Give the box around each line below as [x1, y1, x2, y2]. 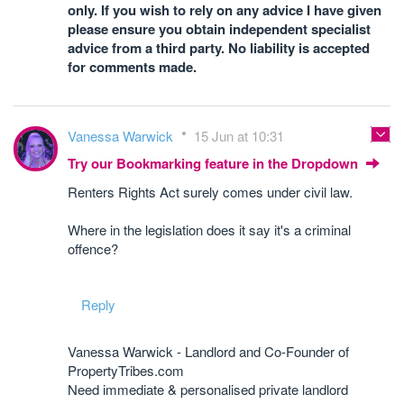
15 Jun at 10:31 [194, 126, 284, 145]
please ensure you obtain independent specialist [68, 19, 371, 39]
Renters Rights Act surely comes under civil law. [68, 182, 353, 201]
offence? [68, 239, 118, 258]
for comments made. [68, 57, 197, 77]
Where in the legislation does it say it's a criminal [68, 220, 351, 239]
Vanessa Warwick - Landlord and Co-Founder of [68, 342, 349, 361]
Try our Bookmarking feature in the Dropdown [68, 153, 362, 173]
